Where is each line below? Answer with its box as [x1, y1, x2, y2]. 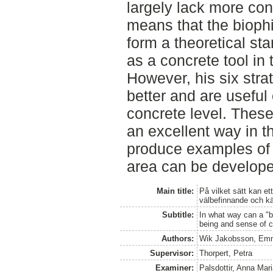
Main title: [156, 186, 194, 196]
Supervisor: [149, 248, 194, 258]
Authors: [161, 233, 194, 243]
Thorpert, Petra [199, 248, 253, 258]
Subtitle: [161, 210, 194, 219]
